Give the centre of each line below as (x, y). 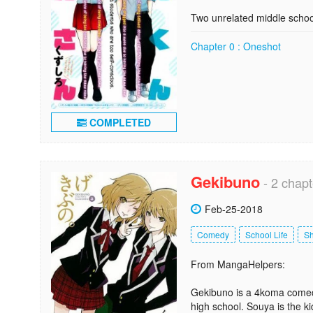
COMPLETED (119, 122)
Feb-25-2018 (234, 209)
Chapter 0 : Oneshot (236, 46)
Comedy (213, 234)
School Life (267, 234)
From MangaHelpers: (238, 264)
